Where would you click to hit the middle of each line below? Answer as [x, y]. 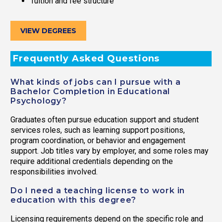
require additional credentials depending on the [92, 162]
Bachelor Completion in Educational [90, 92]
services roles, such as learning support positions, [98, 130]
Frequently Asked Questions [86, 59]
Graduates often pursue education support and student [105, 120]
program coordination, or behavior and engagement [98, 141]
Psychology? [39, 101]
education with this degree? [73, 200]
